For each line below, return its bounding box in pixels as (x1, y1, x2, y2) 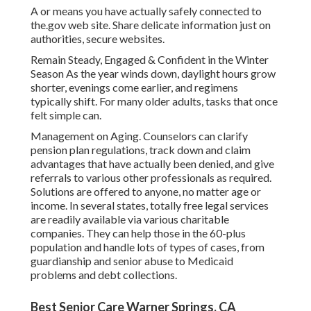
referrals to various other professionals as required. (31, 171, 271, 185)
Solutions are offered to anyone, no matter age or (31, 185, 261, 199)
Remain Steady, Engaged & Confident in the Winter (31, 53, 269, 67)
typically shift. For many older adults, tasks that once (31, 94, 278, 108)
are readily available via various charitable (31, 212, 229, 226)
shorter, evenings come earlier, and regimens (31, 81, 238, 94)
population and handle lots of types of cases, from (31, 240, 264, 254)
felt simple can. (31, 108, 101, 122)
